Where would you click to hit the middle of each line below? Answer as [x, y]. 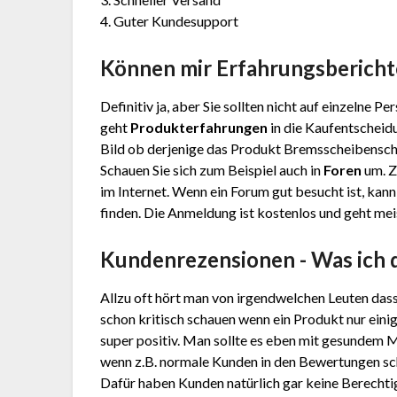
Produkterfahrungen [199, 128]
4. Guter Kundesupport [170, 21]
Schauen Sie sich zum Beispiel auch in [212, 170]
